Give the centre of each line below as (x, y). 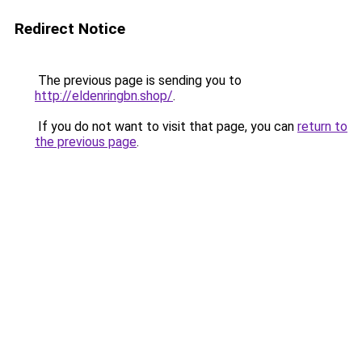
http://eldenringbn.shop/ (104, 96)
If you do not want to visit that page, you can (166, 126)
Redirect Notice (70, 29)
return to (322, 126)
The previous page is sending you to (138, 80)
